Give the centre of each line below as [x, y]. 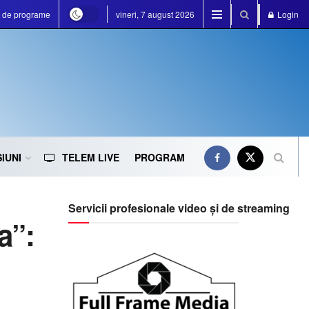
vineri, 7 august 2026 [155, 14]
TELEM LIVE [91, 157]
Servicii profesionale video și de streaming [179, 208]
